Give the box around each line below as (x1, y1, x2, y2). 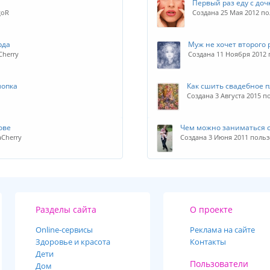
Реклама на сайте (189, 224, 255, 235)
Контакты (189, 236, 226, 247)
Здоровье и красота (35, 236, 110, 247)
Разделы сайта (35, 204, 96, 215)
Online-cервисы (35, 224, 93, 235)
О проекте (189, 204, 233, 215)
